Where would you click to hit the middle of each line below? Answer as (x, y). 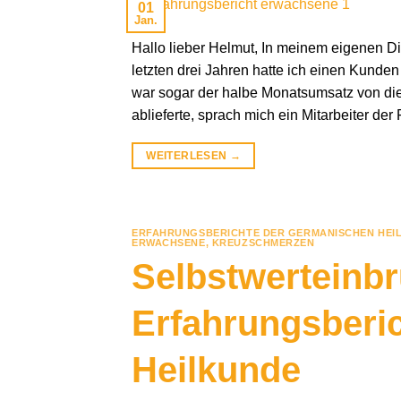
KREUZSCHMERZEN (263, 243)
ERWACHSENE (169, 243)
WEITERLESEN (188, 156)
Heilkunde (216, 369)
